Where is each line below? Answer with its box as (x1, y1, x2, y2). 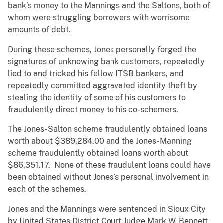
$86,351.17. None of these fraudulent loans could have (8, 160, 211, 170)
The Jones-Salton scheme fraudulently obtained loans (8, 124, 207, 134)
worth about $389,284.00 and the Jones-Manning (8, 136, 192, 146)
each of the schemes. (8, 184, 102, 194)
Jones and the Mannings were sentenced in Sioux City (8, 204, 206, 214)
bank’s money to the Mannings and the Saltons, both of (8, 1, 210, 11)
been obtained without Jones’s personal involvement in (8, 172, 209, 182)
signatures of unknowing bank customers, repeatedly (8, 57, 205, 67)
